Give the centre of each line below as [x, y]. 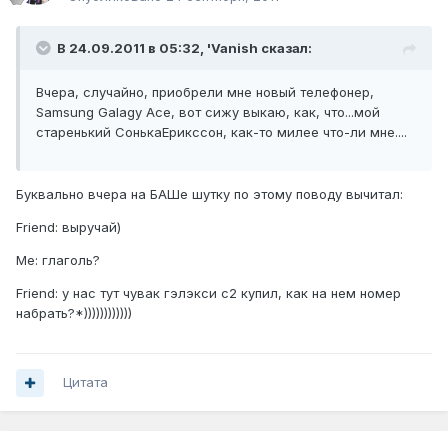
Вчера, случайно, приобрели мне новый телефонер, [205, 92]
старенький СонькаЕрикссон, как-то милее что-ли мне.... [221, 132]
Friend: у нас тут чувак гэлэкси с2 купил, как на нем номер [208, 293]
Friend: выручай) [68, 227]
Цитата [85, 382]
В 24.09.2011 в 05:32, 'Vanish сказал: [184, 48]
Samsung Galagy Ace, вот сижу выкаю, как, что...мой [208, 112]
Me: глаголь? [58, 260]
